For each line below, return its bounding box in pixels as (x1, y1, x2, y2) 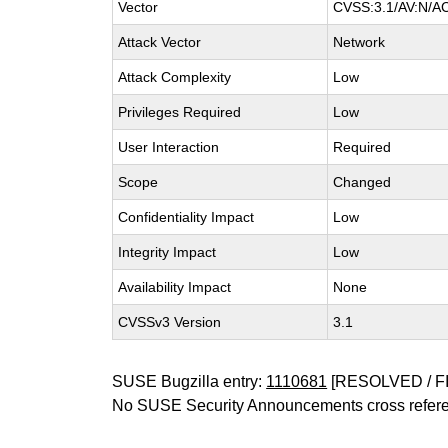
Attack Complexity (118, 69, 232, 85)
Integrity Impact (118, 244, 217, 260)
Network (333, 34, 386, 50)
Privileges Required (118, 104, 242, 120)
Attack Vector (118, 34, 202, 50)
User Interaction (118, 139, 220, 155)
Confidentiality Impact (118, 209, 255, 225)
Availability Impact (118, 279, 232, 295)
